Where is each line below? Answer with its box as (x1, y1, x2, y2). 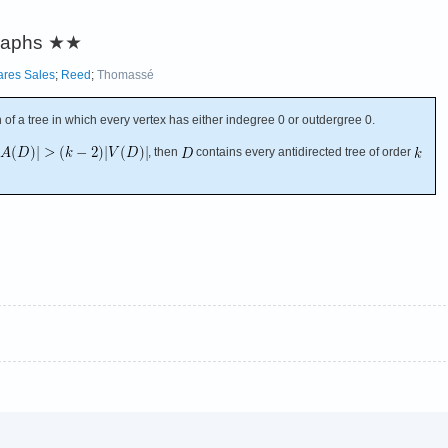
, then (148, 144, 181, 159)
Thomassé (97, 67, 154, 82)
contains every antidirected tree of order (193, 144, 414, 159)
